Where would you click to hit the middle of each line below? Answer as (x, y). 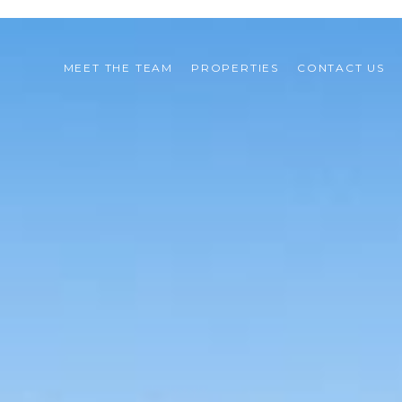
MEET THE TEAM (118, 67)
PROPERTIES (235, 67)
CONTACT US (341, 67)
